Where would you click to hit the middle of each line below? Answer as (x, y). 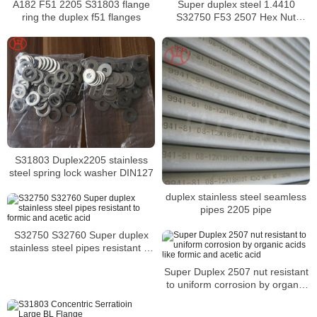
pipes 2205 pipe (236, 210)
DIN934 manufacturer (236, 29)
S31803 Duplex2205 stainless (81, 160)
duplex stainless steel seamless (236, 197)
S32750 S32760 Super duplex (33, 235)
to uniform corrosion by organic (236, 285)
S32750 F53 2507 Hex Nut (236, 17)
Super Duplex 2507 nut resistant (236, 272)
